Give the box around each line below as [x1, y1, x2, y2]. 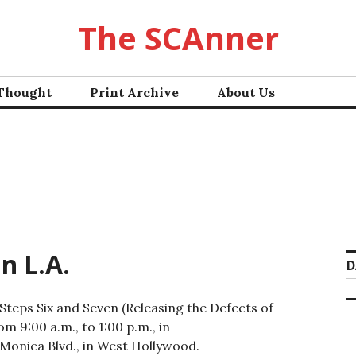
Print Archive [90, 84, 179, 100]
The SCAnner [77, 16, 279, 60]
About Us [217, 84, 275, 100]
